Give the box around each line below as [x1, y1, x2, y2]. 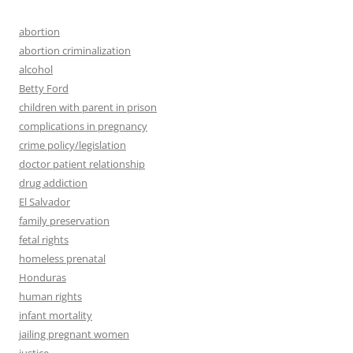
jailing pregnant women [19, 327, 129, 342]
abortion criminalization [19, 43, 131, 58]
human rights [19, 289, 82, 304]
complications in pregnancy [19, 119, 147, 134]
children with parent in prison [19, 100, 157, 115]
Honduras [19, 270, 66, 285]
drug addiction [19, 176, 87, 191]
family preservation [19, 214, 110, 229]
